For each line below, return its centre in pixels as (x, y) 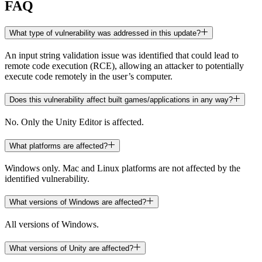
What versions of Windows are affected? (78, 202)
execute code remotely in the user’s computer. (89, 76)
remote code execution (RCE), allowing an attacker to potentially (124, 65)
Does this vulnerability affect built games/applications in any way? (121, 100)
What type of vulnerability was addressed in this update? (105, 33)
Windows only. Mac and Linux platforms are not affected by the (123, 168)
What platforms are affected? (58, 146)
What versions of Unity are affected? (71, 248)
